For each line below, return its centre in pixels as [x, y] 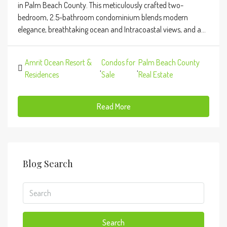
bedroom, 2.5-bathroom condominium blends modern [103, 17]
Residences [42, 74]
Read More [113, 106]
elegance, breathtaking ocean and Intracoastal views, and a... [112, 29]
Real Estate [155, 74]
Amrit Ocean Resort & [58, 62]
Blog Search [48, 164]
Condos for [118, 62]
